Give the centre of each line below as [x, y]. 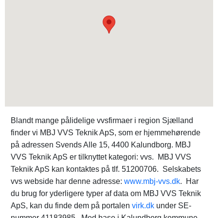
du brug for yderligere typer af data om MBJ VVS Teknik [106, 193]
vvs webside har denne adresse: [67, 181]
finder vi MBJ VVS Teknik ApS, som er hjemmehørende [106, 133]
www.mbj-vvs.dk [152, 181]
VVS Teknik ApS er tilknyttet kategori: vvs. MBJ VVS [101, 157]
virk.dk [143, 206]
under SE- [173, 206]
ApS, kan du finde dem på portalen [71, 206]
